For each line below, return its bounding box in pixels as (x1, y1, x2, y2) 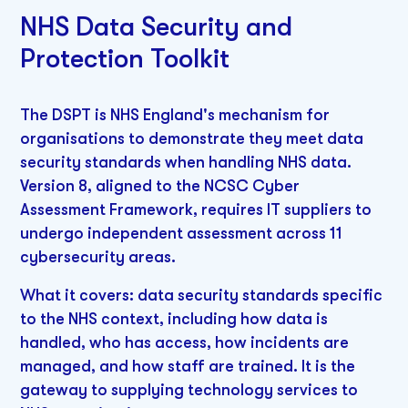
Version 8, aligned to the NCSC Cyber (20, 177, 301, 196)
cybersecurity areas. (20, 248, 177, 267)
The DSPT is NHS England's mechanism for (20, 106, 331, 125)
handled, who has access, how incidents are (20, 333, 350, 352)
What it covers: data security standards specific (20, 286, 383, 305)
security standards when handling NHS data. (20, 153, 352, 172)
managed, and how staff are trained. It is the (20, 357, 356, 376)
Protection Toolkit (20, 42, 230, 74)
